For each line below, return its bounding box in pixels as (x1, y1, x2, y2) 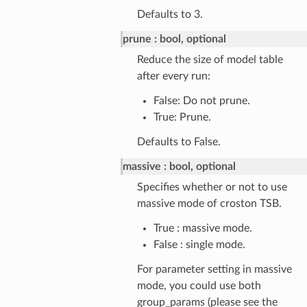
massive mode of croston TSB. (136, 197, 282, 209)
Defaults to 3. (136, 8, 203, 20)
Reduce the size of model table (136, 53, 283, 65)
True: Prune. (153, 111, 211, 123)
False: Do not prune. (153, 95, 250, 106)
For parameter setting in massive (136, 263, 292, 275)
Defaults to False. (136, 136, 221, 147)
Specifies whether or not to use (136, 181, 287, 193)
